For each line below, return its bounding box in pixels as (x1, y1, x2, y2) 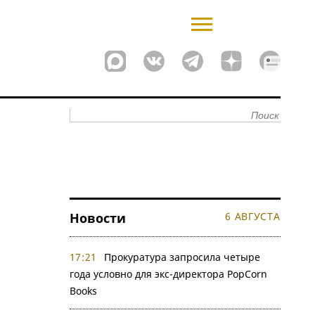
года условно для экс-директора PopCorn (69, 267, 267, 281)
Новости (69, 210, 126, 226)
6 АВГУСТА (225, 210, 281, 223)
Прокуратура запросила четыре (104, 250, 260, 264)
